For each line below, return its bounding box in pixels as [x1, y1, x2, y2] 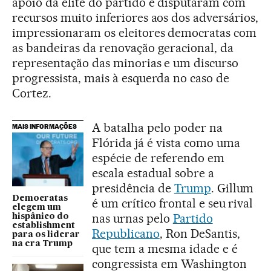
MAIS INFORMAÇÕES [12, 122, 77, 131]
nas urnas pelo [92, 211, 173, 226]
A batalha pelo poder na [92, 120, 223, 135]
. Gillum [211, 181, 254, 196]
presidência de [92, 181, 174, 196]
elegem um [12, 203, 61, 212]
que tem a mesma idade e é [92, 241, 238, 256]
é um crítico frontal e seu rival [92, 196, 253, 211]
